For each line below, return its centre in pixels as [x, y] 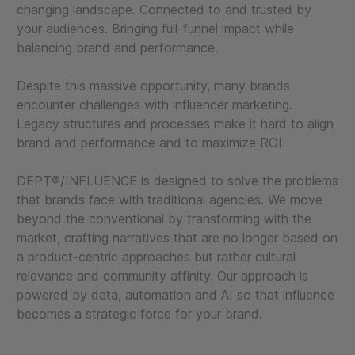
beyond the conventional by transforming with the [164, 219]
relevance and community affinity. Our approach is [162, 276]
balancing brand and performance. [117, 48]
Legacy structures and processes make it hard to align [175, 124]
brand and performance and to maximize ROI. [151, 143]
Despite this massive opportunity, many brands [153, 86]
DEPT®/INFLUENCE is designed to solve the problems [177, 181]
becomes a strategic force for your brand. [139, 314]
